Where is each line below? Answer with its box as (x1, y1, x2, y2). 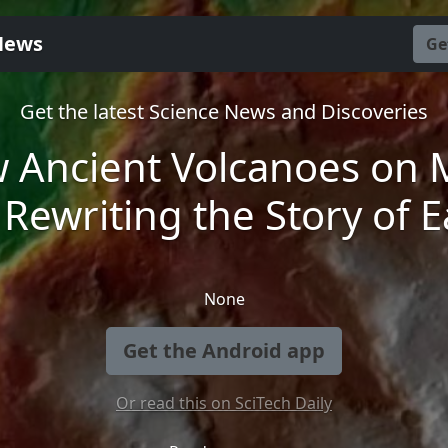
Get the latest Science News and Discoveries (20, 97, 428, 125)
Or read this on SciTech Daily (116, 391, 332, 414)
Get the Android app (123, 336, 325, 364)
